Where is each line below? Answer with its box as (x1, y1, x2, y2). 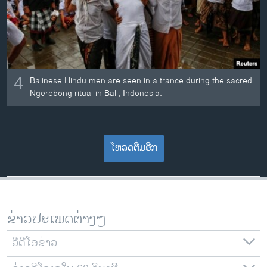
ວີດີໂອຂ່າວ (12, 234, 57, 253)
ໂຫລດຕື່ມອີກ (110, 140, 157, 157)
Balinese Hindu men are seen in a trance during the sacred (30, 74, 253, 88)
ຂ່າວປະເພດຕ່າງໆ (7, 207, 106, 232)
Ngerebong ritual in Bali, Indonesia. (30, 86, 163, 101)
